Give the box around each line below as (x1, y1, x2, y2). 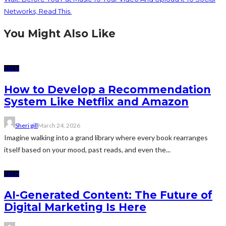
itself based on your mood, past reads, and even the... (4, 145, 171, 154)
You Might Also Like (4, 27, 116, 40)
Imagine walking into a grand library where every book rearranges (4, 133, 208, 142)
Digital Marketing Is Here (4, 200, 146, 213)
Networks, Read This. (4, 7, 72, 16)
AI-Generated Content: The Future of (4, 188, 212, 201)
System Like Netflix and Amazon (4, 95, 189, 108)
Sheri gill (15, 122, 38, 130)
